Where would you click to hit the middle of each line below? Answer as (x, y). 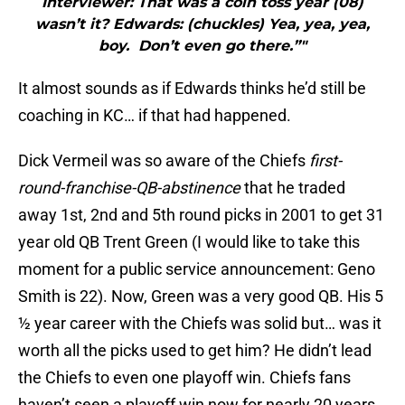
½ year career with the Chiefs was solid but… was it (200, 324)
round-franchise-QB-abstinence (129, 188)
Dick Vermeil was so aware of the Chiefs (164, 161)
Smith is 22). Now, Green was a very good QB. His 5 (201, 297)
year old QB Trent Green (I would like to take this (189, 242)
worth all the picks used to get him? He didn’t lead (195, 351)
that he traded (293, 188)
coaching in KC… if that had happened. (155, 116)
